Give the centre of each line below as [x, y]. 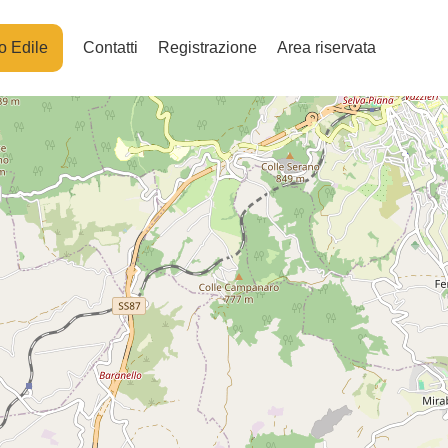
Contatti [110, 47]
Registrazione [207, 47]
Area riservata [326, 47]
